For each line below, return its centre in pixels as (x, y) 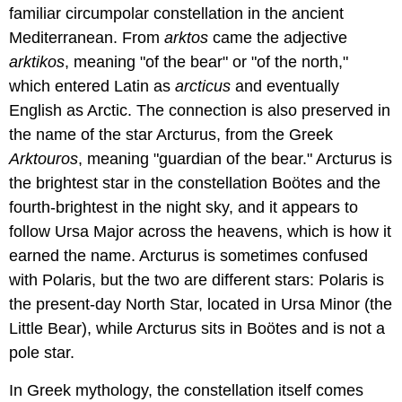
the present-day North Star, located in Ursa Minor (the (201, 304)
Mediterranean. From (87, 37)
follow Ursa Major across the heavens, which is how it (200, 231)
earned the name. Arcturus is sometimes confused (188, 255)
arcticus (203, 86)
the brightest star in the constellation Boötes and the (195, 183)
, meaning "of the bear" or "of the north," (206, 61)
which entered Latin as (92, 86)
